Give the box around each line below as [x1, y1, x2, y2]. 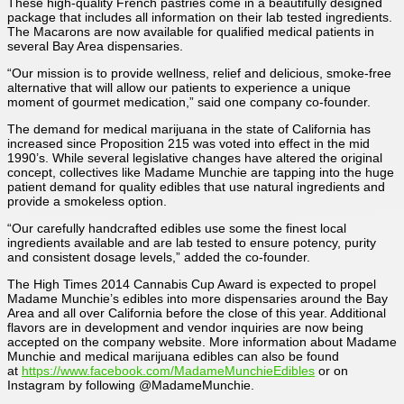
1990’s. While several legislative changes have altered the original [7, 150, 382, 165]
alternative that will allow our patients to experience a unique [7, 79, 351, 95]
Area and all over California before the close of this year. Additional [7, 305, 386, 320]
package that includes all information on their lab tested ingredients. [7, 9, 392, 24]
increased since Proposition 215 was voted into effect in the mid [7, 135, 370, 151]
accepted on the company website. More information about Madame [7, 334, 397, 349]
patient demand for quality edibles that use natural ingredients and [7, 179, 385, 194]
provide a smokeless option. [7, 193, 167, 208]
